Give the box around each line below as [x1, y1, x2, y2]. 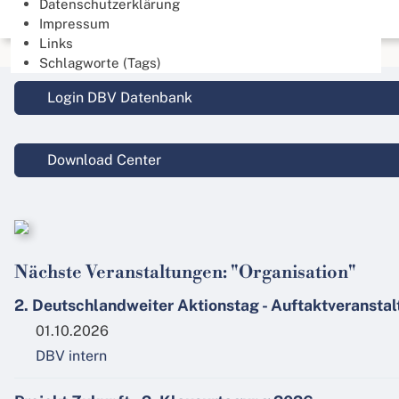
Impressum [39, 16, 110, 31]
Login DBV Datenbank [44, 89, 192, 107]
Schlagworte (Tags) [39, 55, 161, 70]
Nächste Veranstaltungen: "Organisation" [14, 262, 356, 285]
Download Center [44, 151, 161, 169]
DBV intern [36, 347, 107, 365]
